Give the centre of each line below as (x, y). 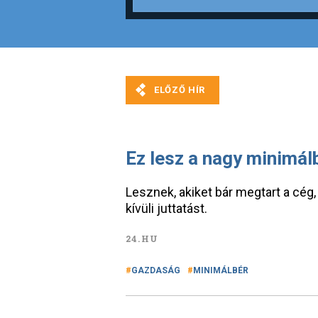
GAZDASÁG (156, 270)
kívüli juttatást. (166, 208)
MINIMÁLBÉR (221, 270)
